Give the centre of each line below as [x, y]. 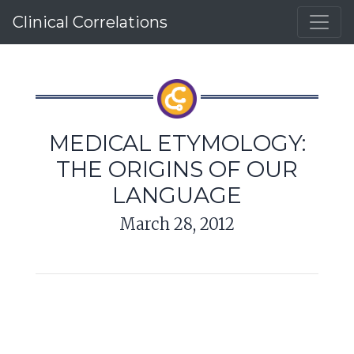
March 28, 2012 [177, 224]
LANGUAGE [177, 195]
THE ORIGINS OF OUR [177, 169]
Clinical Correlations [90, 22]
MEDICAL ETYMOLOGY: [177, 143]
